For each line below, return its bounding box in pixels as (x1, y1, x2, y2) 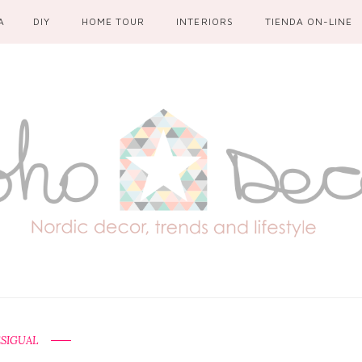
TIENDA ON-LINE (264, 15, 352, 27)
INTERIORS (176, 15, 234, 27)
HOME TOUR (82, 15, 145, 27)
